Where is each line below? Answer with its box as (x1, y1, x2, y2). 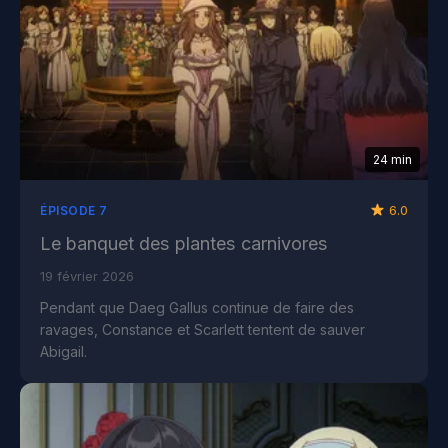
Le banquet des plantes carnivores (40, 232, 328, 254)
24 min (373, 151, 412, 167)
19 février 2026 (40, 267, 134, 284)
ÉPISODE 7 (40, 202, 108, 218)
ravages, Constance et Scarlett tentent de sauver (40, 320, 365, 338)
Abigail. (40, 342, 87, 360)
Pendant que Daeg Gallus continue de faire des (40, 298, 354, 316)
